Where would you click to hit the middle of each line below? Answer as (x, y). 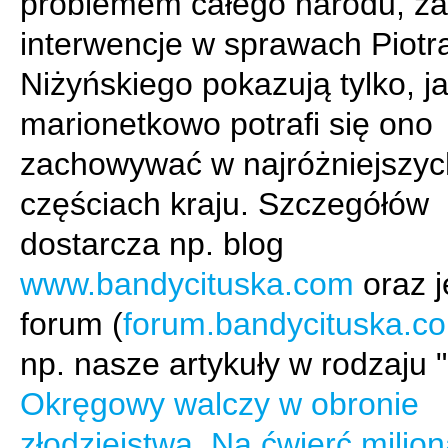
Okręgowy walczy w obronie (219, 404)
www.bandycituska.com (187, 284)
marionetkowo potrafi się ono (226, 124)
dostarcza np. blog (152, 244)
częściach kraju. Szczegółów (224, 204)
